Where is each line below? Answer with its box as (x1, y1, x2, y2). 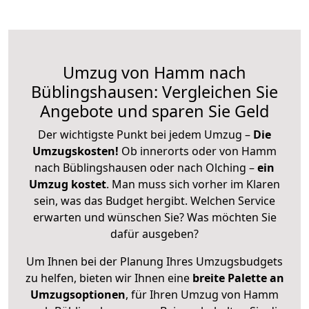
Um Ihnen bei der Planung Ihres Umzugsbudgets (26, 253, 283, 269)
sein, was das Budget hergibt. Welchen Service (34, 192, 275, 208)
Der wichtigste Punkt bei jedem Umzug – (38, 126, 253, 142)
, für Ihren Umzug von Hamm (126, 286, 279, 302)
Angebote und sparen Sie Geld (40, 99, 269, 122)
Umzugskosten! (32, 143, 119, 159)
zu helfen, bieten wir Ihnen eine (25, 270, 192, 286)
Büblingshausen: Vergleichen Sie (31, 80, 278, 103)
